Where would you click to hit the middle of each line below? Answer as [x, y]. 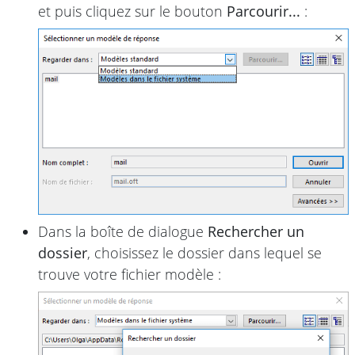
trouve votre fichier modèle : [130, 275]
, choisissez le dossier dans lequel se [204, 253]
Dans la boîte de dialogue [123, 232]
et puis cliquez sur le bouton [132, 11]
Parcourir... [263, 11]
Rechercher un [256, 232]
